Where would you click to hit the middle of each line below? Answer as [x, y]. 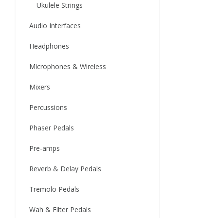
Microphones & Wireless [68, 66]
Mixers [40, 87]
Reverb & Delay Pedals [65, 169]
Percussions [48, 107]
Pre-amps [45, 148]
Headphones [49, 46]
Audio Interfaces [55, 26]
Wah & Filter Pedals [60, 209]
